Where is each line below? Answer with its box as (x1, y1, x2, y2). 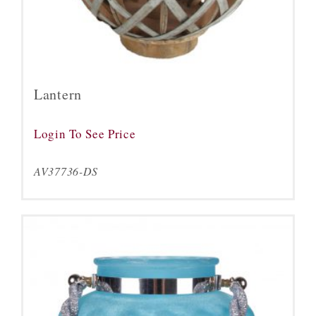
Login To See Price (34, 126, 136, 142)
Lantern (34, 85, 82, 104)
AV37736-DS (34, 164, 98, 178)
